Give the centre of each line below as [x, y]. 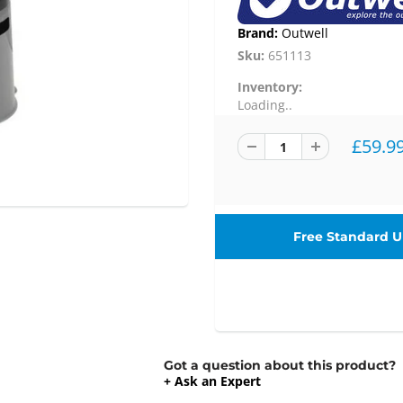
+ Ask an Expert [213, 381]
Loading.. [265, 105]
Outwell [305, 33]
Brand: [260, 33]
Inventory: [270, 87]
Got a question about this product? [280, 366]
